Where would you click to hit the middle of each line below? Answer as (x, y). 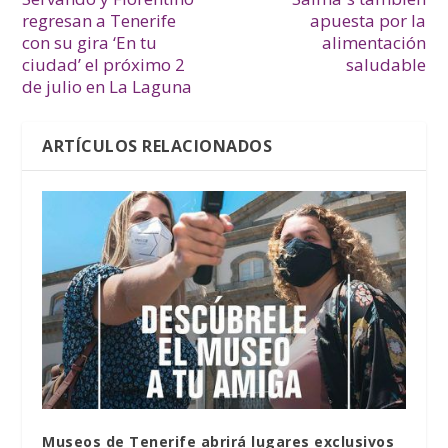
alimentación (373, 43)
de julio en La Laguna (107, 87)
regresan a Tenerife (99, 21)
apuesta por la (367, 21)
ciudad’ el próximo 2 (104, 65)
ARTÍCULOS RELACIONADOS (157, 146)
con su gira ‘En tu (90, 43)
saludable (385, 65)
